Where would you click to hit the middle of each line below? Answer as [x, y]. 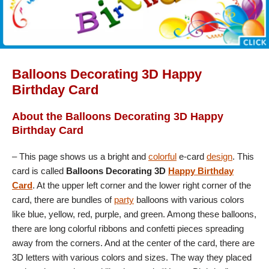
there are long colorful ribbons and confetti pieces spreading [128, 228]
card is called [39, 171]
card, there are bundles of [63, 199]
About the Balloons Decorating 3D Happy [118, 116]
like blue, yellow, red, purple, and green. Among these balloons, [134, 214]
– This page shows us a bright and [80, 156]
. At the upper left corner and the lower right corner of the [142, 185]
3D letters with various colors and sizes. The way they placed [132, 257]
